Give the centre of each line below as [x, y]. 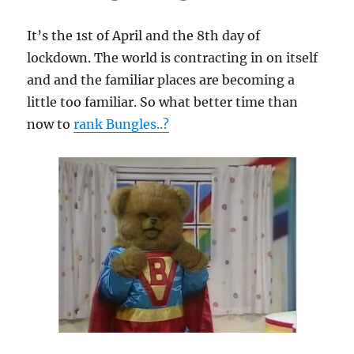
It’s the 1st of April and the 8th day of [144, 36]
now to [51, 124]
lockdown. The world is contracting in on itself [173, 58]
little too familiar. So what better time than [163, 102]
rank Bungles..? [122, 124]
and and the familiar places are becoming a [161, 80]
